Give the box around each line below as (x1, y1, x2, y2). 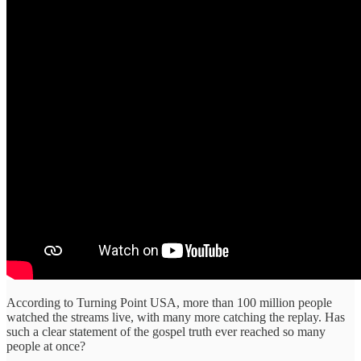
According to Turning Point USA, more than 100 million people (6, 295, 332, 309)
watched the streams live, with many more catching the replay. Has (6, 309, 345, 324)
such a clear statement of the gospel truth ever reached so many (6, 324, 326, 338)
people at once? (6, 338, 85, 353)
